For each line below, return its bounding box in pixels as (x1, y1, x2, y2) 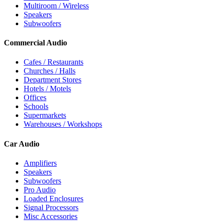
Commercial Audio (4, 38, 67, 47)
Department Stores (24, 75, 81, 84)
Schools (24, 102, 48, 111)
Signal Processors (24, 203, 78, 212)
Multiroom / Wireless (24, 1, 89, 10)
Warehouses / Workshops (24, 120, 102, 129)
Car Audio (4, 139, 39, 148)
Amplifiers (24, 158, 57, 167)
